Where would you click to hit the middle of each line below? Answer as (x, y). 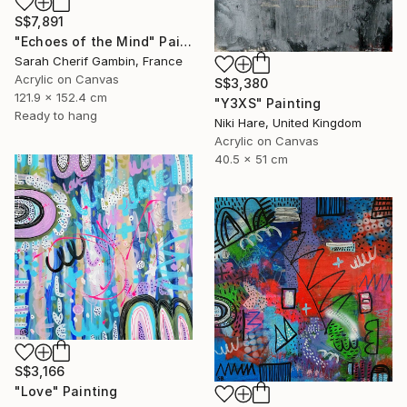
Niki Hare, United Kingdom (288, 122)
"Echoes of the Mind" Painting (185, 41)
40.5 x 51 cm (251, 159)
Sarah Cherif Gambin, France (99, 60)
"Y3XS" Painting (268, 103)
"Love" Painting (66, 391)
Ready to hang (56, 115)
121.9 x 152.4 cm (61, 97)
